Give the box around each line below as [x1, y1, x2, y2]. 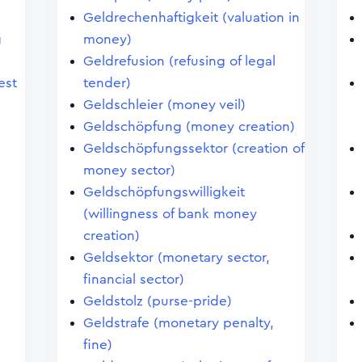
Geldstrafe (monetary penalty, [82, 316, 274, 330]
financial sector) [82, 272, 184, 286]
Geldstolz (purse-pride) [82, 294, 232, 308]
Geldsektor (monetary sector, [82, 250, 270, 264]
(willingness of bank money [82, 207, 257, 221]
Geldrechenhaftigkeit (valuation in [82, 11, 300, 24]
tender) [82, 76, 131, 90]
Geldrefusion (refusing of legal [82, 54, 276, 68]
